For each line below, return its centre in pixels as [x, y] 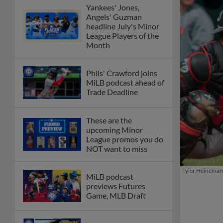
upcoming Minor [114, 129]
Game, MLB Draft [116, 196]
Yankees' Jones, [113, 7]
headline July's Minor [123, 26]
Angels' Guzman [114, 16]
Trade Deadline [112, 92]
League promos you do [125, 139]
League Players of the [122, 35]
